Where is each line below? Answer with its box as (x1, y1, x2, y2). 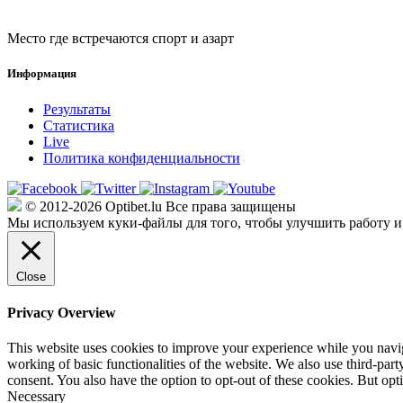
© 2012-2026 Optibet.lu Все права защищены (22, 198, 296, 214)
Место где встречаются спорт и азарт (7, 31, 234, 47)
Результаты (43, 101, 111, 117)
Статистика (43, 117, 114, 133)
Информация (7, 67, 76, 81)
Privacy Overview (7, 304, 116, 320)
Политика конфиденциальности (43, 149, 240, 166)
